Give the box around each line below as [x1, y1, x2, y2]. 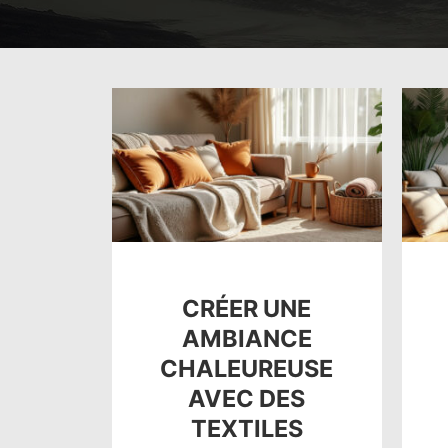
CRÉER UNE [182, 293, 312, 323]
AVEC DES [188, 383, 306, 413]
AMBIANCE [181, 323, 312, 353]
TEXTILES [190, 413, 303, 443]
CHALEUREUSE [160, 353, 334, 383]
